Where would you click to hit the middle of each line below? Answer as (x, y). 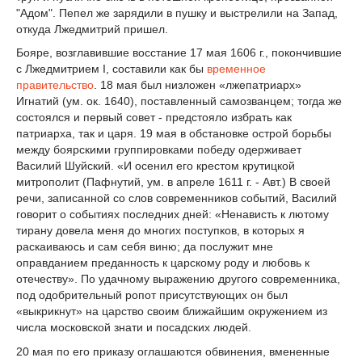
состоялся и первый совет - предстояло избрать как (154, 118)
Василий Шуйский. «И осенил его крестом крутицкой (156, 166)
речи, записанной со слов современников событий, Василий (177, 198)
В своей (310, 182)
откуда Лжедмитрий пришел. (92, 29)
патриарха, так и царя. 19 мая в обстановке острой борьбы (174, 134)
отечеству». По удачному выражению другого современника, (178, 279)
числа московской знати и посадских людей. (134, 328)
